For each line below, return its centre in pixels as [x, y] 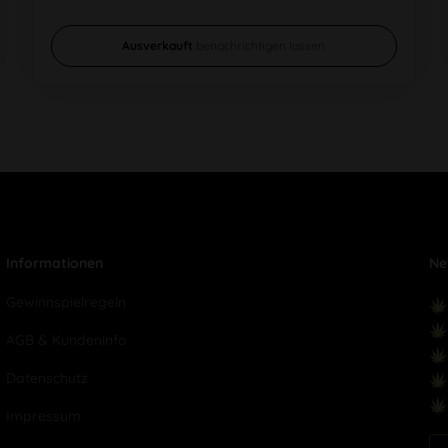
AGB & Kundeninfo [66, 340]
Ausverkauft [158, 46]
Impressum [44, 416]
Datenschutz [47, 378]
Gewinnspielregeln [66, 302]
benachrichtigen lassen [261, 46]
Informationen [55, 263]
